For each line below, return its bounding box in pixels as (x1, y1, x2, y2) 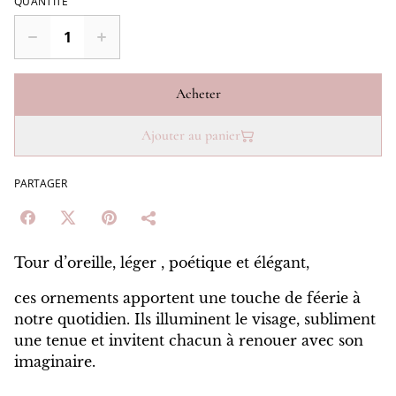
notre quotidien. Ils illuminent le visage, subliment (14, 310, 376, 329)
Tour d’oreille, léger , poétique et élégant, (14, 254, 309, 272)
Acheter (175, 85, 221, 103)
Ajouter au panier (141, 126, 240, 145)
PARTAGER (14, 176, 67, 192)
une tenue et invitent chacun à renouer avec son (14, 331, 363, 350)
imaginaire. (14, 353, 95, 371)
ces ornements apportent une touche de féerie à (14, 289, 361, 308)
